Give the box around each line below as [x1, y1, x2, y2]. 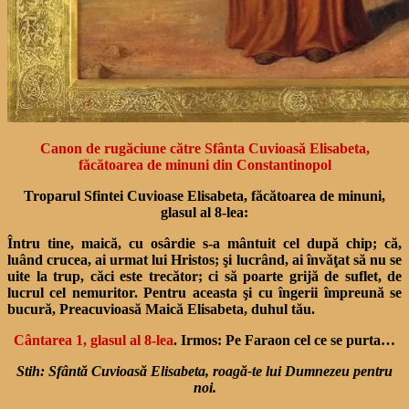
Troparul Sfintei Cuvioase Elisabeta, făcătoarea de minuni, [24, 187, 385, 204]
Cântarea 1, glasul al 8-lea [14, 331, 173, 348]
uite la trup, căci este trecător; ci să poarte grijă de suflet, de [7, 267, 402, 284]
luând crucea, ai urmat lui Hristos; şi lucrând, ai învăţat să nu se [7, 251, 402, 267]
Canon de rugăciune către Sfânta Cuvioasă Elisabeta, [39, 140, 370, 156]
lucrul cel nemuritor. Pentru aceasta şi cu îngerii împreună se [7, 284, 402, 300]
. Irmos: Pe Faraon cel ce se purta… [173, 331, 395, 348]
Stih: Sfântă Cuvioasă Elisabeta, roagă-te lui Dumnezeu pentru [16, 362, 393, 379]
